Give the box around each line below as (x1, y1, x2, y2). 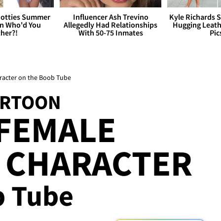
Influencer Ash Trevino (73, 12, 148, 22)
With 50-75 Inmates (78, 28, 143, 38)
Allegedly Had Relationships (64, 20, 157, 30)
